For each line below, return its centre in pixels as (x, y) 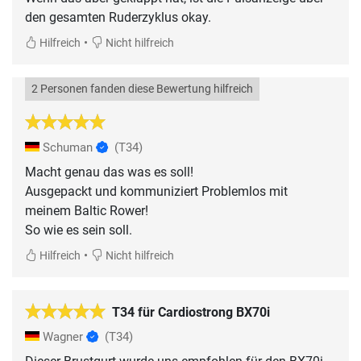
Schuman (68, 147)
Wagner (63, 336)
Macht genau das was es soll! (109, 172)
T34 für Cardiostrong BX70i (191, 312)
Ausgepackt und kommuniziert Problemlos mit (156, 191)
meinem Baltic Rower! (87, 210)
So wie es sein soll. (79, 230)
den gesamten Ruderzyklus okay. (118, 17)
